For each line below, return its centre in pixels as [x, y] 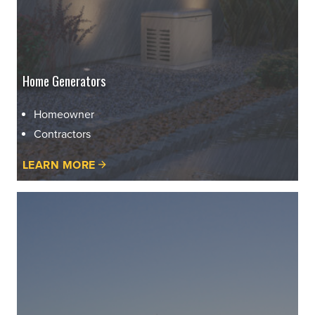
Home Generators [64, 80]
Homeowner [64, 114]
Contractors [62, 134]
